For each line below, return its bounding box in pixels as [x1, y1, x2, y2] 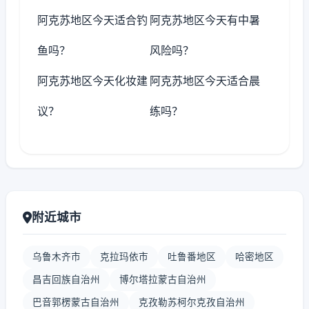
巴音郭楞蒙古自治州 [32, 297, 119, 308]
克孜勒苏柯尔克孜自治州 [139, 297, 245, 308]
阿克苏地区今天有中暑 [150, 13, 261, 27]
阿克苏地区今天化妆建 [37, 74, 148, 88]
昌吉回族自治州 [32, 274, 100, 285]
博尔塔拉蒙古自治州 [119, 274, 206, 285]
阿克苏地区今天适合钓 [37, 13, 148, 27]
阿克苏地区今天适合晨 [150, 74, 261, 88]
